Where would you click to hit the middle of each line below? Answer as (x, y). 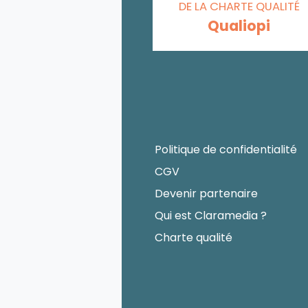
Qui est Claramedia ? (211, 216)
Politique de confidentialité (226, 150)
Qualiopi (239, 25)
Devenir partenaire (206, 194)
